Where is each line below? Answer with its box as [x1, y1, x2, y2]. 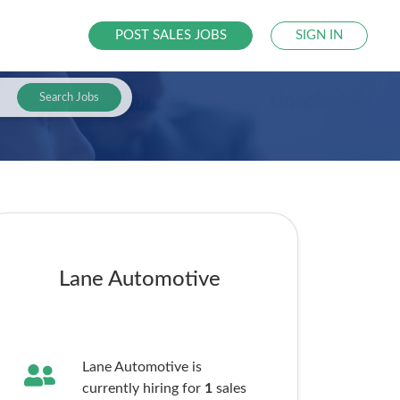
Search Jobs [38, 91, 99, 104]
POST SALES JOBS [114, 29, 227, 42]
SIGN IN [296, 29, 344, 42]
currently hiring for [81, 381, 204, 396]
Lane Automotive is [81, 360, 202, 374]
